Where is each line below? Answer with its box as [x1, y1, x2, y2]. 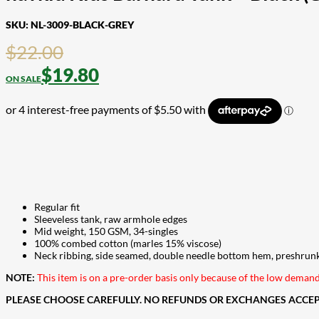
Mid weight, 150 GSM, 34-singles [34, 224, 178, 237]
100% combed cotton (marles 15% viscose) [34, 236, 221, 249]
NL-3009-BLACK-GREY [31, 18, 134, 31]
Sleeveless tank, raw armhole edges [34, 212, 187, 225]
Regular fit [34, 200, 80, 213]
